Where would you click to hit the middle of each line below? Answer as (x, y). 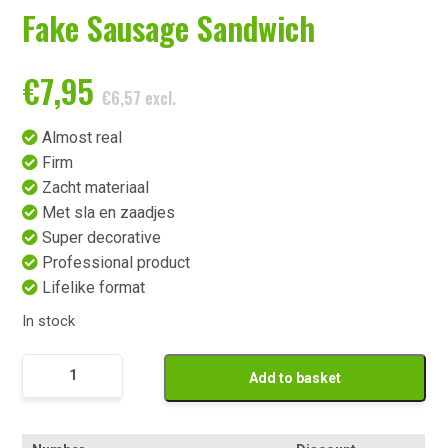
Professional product (116, 263)
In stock (49, 321)
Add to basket (294, 377)
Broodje (48, 390)
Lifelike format (94, 288)
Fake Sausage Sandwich (169, 28)
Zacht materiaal (96, 188)
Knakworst (58, 415)
